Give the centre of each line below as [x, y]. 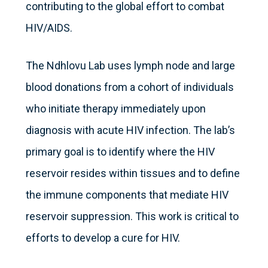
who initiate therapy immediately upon [115, 109]
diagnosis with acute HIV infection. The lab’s [130, 130]
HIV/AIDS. [49, 28]
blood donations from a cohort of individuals [130, 87]
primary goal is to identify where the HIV [120, 152]
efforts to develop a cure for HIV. [103, 238]
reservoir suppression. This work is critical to [132, 217]
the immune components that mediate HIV [127, 195]
